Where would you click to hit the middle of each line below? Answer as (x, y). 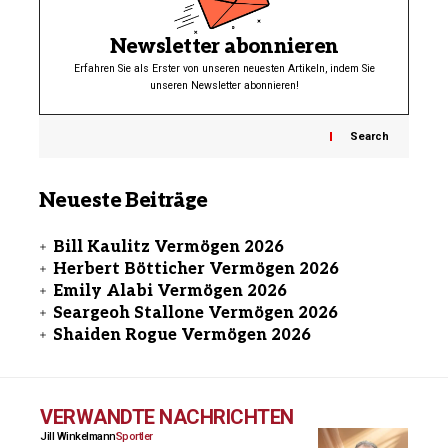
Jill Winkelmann (78, 436)
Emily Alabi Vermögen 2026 (170, 291)
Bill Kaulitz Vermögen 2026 (168, 247)
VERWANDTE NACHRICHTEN (167, 416)
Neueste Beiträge (123, 201)
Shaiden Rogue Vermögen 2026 (182, 335)
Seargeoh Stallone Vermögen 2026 (195, 313)
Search (369, 137)
